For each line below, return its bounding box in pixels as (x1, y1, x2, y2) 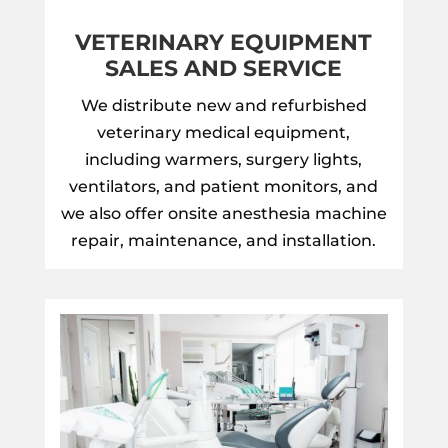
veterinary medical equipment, (97, 123, 351, 143)
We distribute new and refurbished (80, 96, 367, 116)
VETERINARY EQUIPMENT (75, 29, 373, 57)
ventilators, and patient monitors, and (69, 177, 379, 197)
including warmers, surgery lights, (85, 150, 363, 170)
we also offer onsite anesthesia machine (60, 204, 387, 224)
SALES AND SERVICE (105, 55, 343, 83)
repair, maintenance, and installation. (71, 231, 377, 251)
